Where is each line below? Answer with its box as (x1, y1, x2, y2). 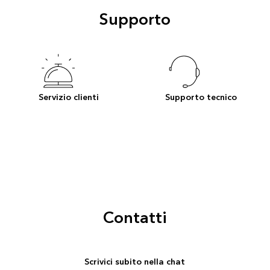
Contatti (102, 204, 167, 232)
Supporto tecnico (165, 89, 237, 105)
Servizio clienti (39, 89, 99, 105)
